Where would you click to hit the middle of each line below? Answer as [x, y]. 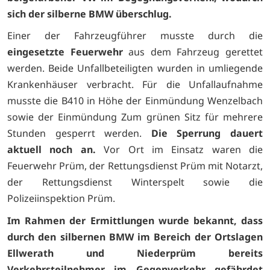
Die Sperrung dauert [207, 133]
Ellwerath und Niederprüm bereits [135, 253]
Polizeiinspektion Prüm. [61, 199]
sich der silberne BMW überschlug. [89, 14]
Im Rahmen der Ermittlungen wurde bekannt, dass [135, 220]
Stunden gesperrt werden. [79, 133]
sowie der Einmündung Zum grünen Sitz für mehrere [135, 117]
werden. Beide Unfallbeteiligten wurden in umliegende [135, 68]
